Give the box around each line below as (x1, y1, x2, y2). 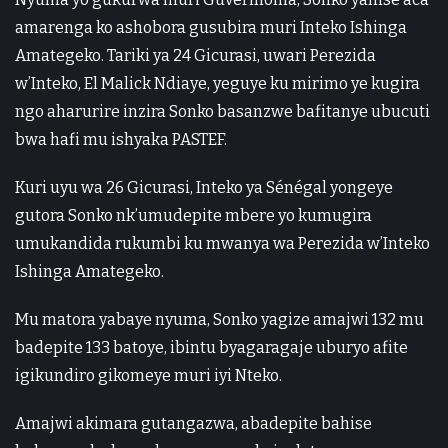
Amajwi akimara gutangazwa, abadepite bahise (15, 414, 372, 433)
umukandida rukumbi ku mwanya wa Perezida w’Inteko (15, 234, 430, 253)
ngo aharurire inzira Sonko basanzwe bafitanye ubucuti (15, 102, 430, 121)
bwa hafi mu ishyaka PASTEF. (15, 130, 227, 149)
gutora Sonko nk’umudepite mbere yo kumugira (15, 206, 372, 225)
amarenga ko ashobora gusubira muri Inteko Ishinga (15, 18, 407, 37)
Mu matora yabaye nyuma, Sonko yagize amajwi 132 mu (15, 310, 424, 329)
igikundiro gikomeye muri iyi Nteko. (15, 366, 282, 385)
